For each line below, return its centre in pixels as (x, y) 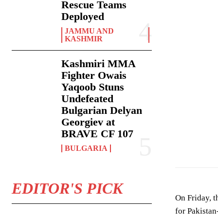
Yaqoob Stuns (93, 87)
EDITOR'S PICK (67, 189)
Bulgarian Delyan (102, 110)
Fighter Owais (94, 75)
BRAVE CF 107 (98, 134)
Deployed (83, 17)
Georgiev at (88, 122)
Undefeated (88, 99)
